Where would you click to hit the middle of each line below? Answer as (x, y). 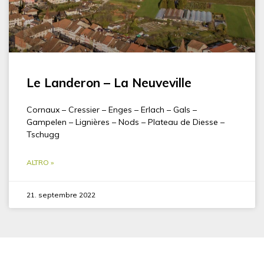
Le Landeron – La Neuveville (109, 82)
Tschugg (43, 134)
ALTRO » (40, 162)
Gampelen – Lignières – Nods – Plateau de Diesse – (126, 122)
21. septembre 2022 (61, 194)
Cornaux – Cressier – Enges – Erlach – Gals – (112, 109)
